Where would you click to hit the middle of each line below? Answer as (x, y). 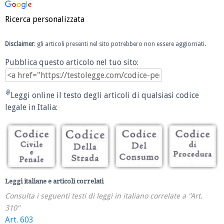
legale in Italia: (31, 107)
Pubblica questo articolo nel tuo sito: (72, 62)
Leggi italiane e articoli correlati (54, 181)
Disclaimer (19, 44)
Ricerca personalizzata (45, 19)
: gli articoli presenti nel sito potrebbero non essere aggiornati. (120, 44)
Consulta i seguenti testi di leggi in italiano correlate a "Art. (104, 196)
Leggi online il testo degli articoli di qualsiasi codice (105, 95)
